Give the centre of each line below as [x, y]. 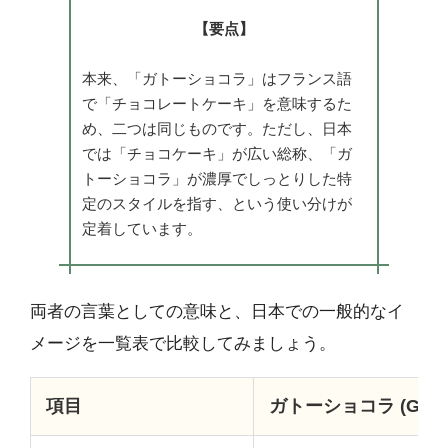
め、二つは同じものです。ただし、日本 [216, 129]
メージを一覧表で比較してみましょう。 [183, 344]
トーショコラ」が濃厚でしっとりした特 [216, 179]
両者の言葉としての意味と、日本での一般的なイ [217, 312]
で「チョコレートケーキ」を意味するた [216, 104]
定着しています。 [141, 229]
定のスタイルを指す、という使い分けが [216, 204]
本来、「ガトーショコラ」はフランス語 [216, 79]
